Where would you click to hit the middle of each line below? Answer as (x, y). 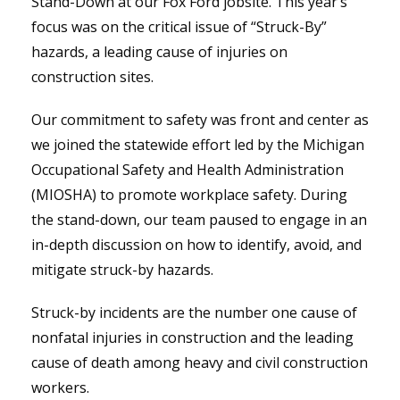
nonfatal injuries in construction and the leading (192, 337)
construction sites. (92, 76)
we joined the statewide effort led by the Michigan (198, 144)
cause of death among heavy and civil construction (200, 362)
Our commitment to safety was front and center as (200, 119)
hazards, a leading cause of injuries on (159, 51)
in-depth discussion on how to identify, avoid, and (196, 244)
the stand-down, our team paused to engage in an (199, 219)
